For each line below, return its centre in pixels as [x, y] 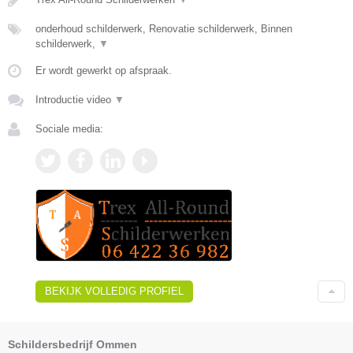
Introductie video [75, 99]
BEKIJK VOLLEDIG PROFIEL [114, 292]
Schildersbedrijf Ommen [72, 345]
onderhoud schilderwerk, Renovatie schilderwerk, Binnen [164, 28]
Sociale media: [69, 128]
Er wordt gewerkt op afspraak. [104, 70]
